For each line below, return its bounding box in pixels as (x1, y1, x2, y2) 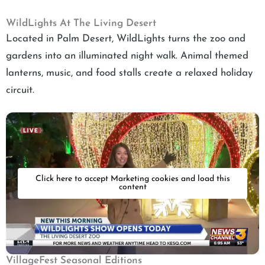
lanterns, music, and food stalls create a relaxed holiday (6, 67, 253, 78)
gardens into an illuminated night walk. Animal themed (6, 50, 248, 61)
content (118, 182, 147, 192)
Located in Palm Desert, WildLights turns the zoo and (6, 33, 245, 44)
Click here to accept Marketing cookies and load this (35, 174, 230, 183)
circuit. (6, 85, 34, 95)
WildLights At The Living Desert (6, 18, 156, 28)
